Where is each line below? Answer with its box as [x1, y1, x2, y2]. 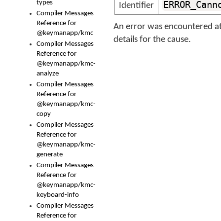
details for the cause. [113, 35, 191, 44]
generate [37, 151, 63, 158]
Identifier [119, 1, 154, 10]
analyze [37, 70, 59, 77]
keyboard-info [37, 191, 79, 199]
